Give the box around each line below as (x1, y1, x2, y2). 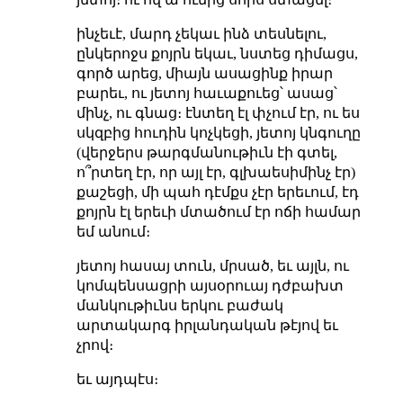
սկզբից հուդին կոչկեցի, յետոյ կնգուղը (76, 124, 361, 140)
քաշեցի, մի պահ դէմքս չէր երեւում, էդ (76, 184, 359, 200)
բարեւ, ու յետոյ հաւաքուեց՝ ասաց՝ (76, 85, 337, 101)
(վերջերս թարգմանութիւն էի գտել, (76, 144, 337, 160)
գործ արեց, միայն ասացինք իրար (76, 65, 333, 81)
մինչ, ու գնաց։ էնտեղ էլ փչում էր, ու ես (76, 104, 360, 121)
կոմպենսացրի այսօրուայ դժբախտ (76, 277, 344, 293)
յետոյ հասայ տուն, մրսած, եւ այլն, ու (76, 257, 349, 273)
